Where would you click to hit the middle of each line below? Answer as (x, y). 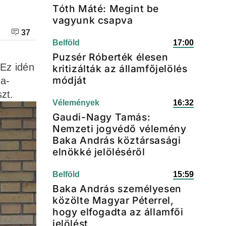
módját (70, 80)
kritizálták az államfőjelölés (120, 69)
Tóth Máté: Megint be (106, 9)
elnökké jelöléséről (99, 152)
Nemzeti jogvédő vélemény (120, 129)
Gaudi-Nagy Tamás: (102, 117)
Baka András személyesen (117, 189)
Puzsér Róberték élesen (110, 57)
